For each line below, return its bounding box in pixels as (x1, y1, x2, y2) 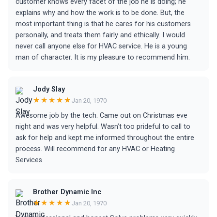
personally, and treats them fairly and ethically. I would (15, 31, 185, 39)
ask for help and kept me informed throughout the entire (15, 134, 194, 142)
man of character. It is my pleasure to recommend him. (15, 53, 190, 62)
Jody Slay (33, 85, 65, 93)
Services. (15, 156, 44, 164)
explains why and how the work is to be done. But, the (15, 9, 185, 17)
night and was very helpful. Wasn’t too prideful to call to (15, 123, 190, 131)
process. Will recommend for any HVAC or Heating (15, 145, 175, 153)
